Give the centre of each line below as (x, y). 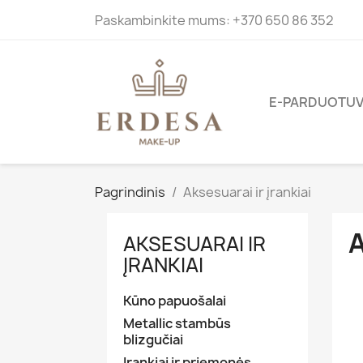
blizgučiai (153, 340)
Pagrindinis (130, 192)
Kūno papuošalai (175, 301)
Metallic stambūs (177, 324)
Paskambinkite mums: (164, 20)
